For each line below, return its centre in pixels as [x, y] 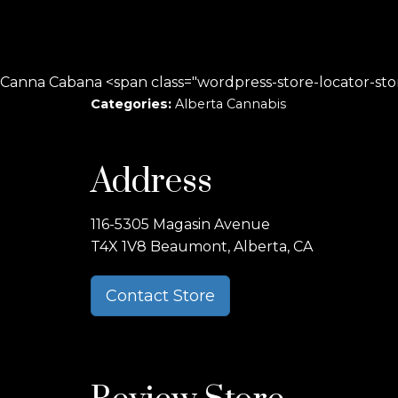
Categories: [133, 104]
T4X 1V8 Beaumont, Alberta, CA [202, 247]
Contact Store [160, 296]
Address [151, 182]
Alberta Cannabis [231, 104]
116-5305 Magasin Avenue [180, 224]
